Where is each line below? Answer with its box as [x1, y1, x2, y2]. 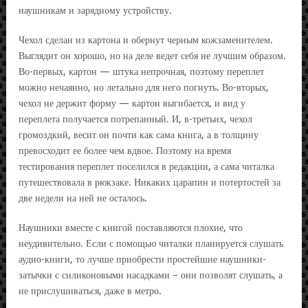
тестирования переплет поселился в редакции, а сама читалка [19, 160, 274, 172]
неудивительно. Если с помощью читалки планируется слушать [19, 237, 283, 249]
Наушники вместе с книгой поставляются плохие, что [19, 221, 243, 233]
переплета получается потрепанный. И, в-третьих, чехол [19, 113, 252, 124]
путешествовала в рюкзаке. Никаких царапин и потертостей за [19, 176, 280, 188]
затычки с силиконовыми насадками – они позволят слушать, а [19, 269, 283, 280]
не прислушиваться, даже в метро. [19, 285, 162, 296]
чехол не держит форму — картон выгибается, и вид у [19, 97, 245, 109]
